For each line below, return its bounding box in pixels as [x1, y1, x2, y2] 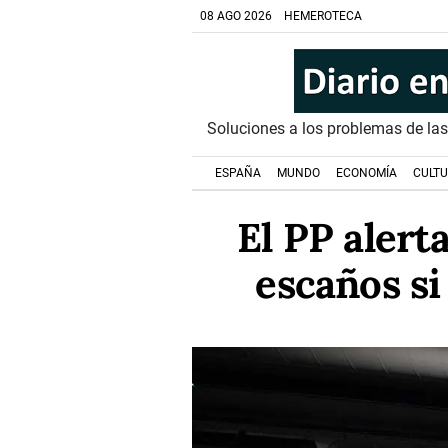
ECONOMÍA [336, 166, 397, 180]
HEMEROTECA [284, 9, 362, 23]
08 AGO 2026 [200, 9, 272, 23]
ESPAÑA [215, 166, 261, 180]
